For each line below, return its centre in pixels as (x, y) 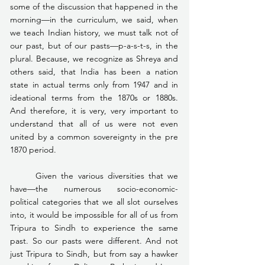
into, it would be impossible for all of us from (94, 214)
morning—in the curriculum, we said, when (94, 19)
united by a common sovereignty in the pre (94, 136)
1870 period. (33, 149)
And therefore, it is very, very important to (94, 110)
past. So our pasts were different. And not (94, 240)
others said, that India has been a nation (94, 71)
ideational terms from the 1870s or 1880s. (94, 97)
